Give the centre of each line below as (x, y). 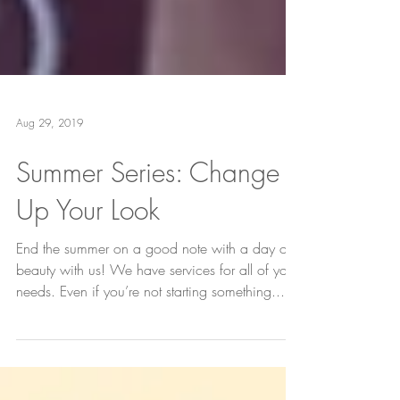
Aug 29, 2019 (50, 176)
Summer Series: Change (148, 226)
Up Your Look (88, 263)
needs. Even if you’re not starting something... (150, 345)
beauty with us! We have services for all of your (157, 323)
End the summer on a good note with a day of (154, 302)
